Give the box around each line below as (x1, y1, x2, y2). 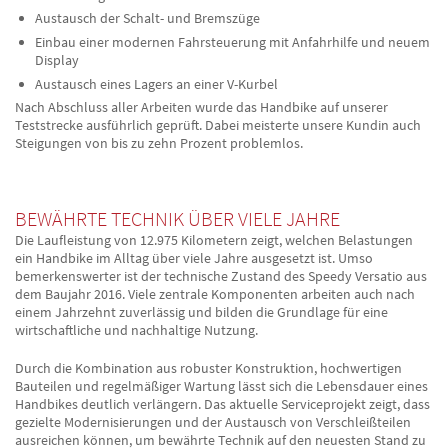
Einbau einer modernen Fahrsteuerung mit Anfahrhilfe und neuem (34, 32, 430, 51)
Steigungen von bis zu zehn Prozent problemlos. (15, 134, 303, 153)
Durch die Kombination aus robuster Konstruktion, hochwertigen (15, 359, 402, 378)
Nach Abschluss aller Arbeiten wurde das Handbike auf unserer (15, 98, 388, 117)
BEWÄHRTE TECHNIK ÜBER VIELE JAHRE (15, 206, 340, 232)
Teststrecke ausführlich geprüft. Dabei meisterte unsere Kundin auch (15, 116, 421, 135)
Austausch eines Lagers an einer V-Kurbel (34, 74, 278, 93)
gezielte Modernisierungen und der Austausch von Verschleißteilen (15, 413, 411, 432)
